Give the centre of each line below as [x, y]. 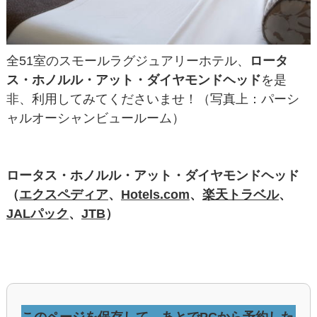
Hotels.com [155, 194]
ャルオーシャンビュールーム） [95, 118]
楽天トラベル [240, 194]
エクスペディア [63, 194]
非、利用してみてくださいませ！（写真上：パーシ [152, 99]
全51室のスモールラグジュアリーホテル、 [128, 60]
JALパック [37, 213]
